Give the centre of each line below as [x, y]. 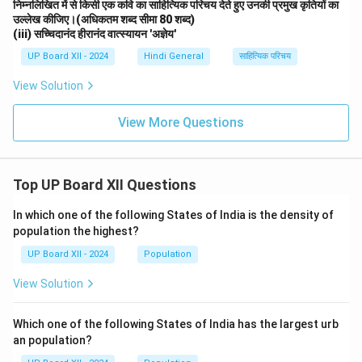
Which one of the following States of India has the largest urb [176, 324]
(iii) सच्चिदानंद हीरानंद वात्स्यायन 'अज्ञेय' [95, 34]
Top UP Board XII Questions [105, 185]
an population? [53, 340]
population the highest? [76, 231]
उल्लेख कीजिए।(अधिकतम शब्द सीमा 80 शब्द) [104, 19]
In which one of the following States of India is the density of [173, 215]
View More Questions [181, 122]
